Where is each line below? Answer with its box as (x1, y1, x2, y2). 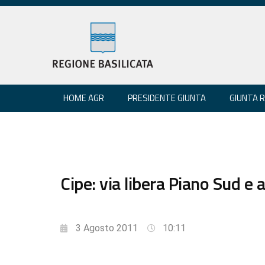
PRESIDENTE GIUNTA (128, 91, 206, 105)
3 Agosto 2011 (76, 222, 138, 234)
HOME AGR (63, 91, 104, 105)
